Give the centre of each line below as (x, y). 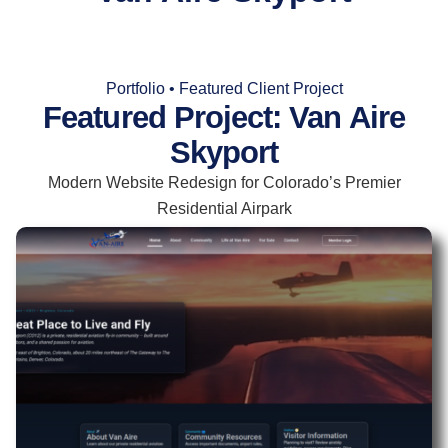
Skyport (224, 153)
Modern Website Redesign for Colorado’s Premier (224, 183)
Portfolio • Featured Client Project (224, 89)
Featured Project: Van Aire (224, 118)
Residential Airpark (224, 209)
